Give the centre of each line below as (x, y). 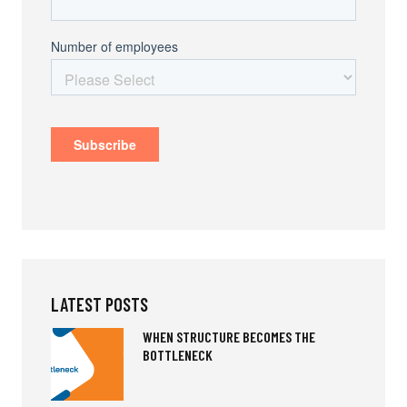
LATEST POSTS (99, 305)
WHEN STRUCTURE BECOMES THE (228, 337)
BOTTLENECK (177, 355)
